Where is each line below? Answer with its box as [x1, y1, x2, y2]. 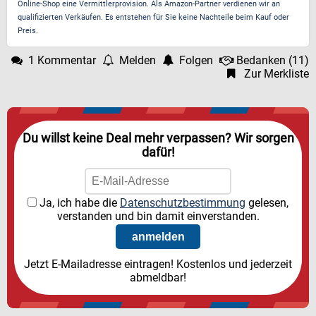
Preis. [18, 26, 38, 35]
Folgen [179, 54, 213, 67]
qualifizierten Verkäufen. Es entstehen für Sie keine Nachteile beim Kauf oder [18, 13, 289, 22]
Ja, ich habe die [37, 196, 120, 209]
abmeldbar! [130, 271, 186, 284]
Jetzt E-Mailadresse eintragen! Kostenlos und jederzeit [24, 257, 292, 271]
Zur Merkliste [244, 67, 309, 80]
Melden [119, 54, 156, 67]
